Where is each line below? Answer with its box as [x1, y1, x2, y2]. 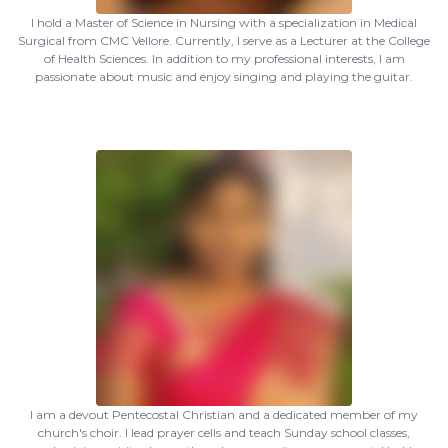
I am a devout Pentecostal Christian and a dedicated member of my [30, 407, 418, 422]
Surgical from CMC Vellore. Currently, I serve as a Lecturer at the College [18, 33, 430, 48]
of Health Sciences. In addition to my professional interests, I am [43, 51, 405, 66]
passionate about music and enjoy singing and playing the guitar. [35, 69, 413, 84]
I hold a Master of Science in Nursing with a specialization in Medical [31, 15, 417, 30]
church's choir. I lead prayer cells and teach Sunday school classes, [38, 425, 410, 440]
